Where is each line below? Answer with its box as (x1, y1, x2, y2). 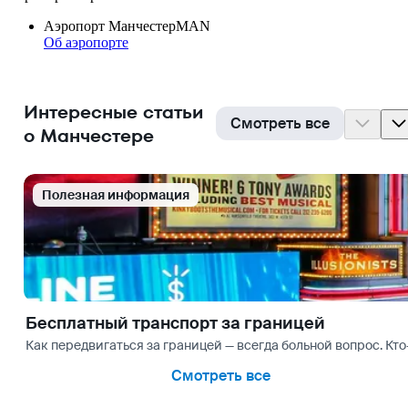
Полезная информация (42, 187, 189, 204)
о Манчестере (24, 123, 154, 149)
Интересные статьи (24, 99, 203, 126)
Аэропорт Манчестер (44, 17, 176, 34)
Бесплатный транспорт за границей (25, 312, 325, 335)
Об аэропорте (44, 34, 128, 50)
